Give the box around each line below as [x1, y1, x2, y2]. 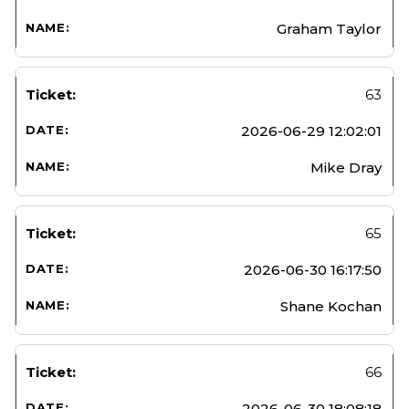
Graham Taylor [277, 19, 382, 37]
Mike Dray [310, 158, 382, 176]
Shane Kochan [280, 297, 382, 315]
